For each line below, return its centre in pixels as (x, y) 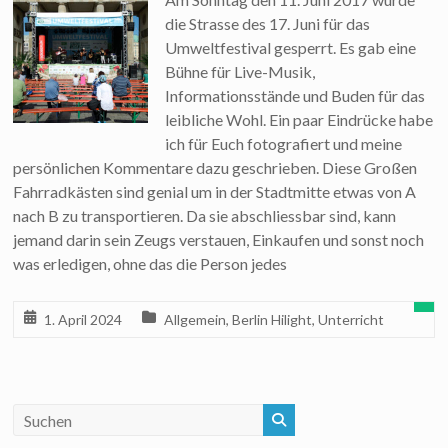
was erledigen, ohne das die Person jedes (150, 263)
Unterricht (351, 319)
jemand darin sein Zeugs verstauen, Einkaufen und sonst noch (219, 239)
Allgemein (195, 319)
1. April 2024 (83, 319)
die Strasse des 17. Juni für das (268, 23)
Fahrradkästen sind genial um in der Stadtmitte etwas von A (215, 191)
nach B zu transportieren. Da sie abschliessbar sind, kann (205, 215)
